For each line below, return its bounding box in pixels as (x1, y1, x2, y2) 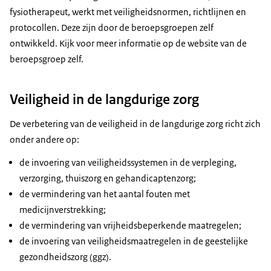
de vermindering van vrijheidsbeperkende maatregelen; (19, 220, 241, 232)
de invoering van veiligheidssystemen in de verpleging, (19, 157, 237, 169)
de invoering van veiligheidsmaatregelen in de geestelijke (19, 235, 248, 247)
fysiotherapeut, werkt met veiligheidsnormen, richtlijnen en (10, 5, 246, 18)
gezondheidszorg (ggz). (19, 251, 111, 263)
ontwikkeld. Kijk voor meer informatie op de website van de (10, 37, 247, 49)
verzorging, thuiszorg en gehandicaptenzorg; (19, 172, 196, 184)
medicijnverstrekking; (19, 204, 106, 216)
